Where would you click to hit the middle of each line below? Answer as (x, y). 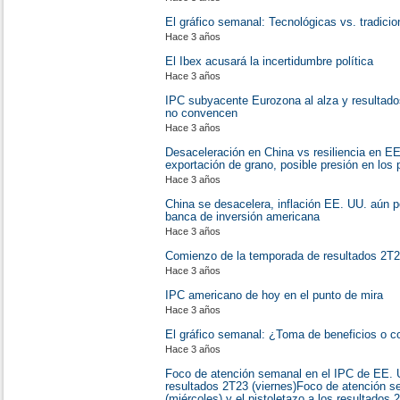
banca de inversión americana (242, 217)
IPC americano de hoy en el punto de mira (274, 295)
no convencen (201, 113)
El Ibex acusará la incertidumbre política (269, 61)
